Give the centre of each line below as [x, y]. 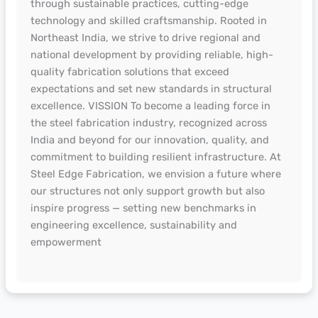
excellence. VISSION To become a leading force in [150, 105]
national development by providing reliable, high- [152, 54]
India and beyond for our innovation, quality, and [149, 139]
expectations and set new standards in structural [151, 88]
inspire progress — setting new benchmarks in [143, 208]
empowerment [66, 242]
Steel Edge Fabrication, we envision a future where [155, 174]
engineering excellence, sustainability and [133, 225]
